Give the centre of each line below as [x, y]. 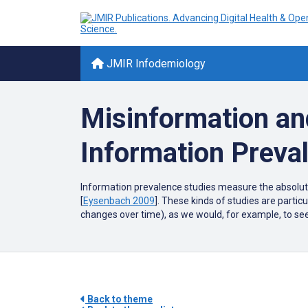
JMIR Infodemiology [155, 64]
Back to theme [119, 299]
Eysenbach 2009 [119, 201]
